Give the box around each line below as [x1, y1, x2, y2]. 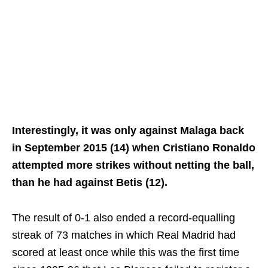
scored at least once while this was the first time [12, 246, 239, 259]
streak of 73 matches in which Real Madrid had [12, 229, 236, 242]
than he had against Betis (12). [12, 176, 167, 189]
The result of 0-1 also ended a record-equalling [12, 212, 235, 224]
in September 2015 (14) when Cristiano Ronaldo [12, 142, 255, 154]
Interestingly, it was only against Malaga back [12, 124, 244, 137]
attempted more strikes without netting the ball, [12, 159, 254, 172]
